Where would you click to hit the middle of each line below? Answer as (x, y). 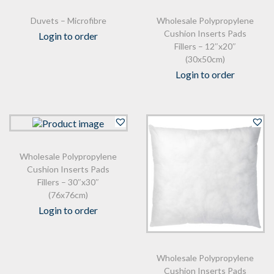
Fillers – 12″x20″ (206, 46)
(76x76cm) (68, 194)
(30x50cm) (206, 59)
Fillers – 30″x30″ (68, 182)
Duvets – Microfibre (68, 20)
